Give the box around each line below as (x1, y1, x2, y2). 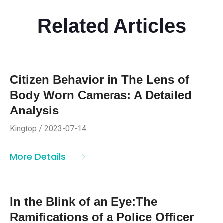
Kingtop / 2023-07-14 (10, 123, 86, 133)
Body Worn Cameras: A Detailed (10, 88, 192, 102)
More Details (10, 150, 68, 163)
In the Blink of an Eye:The (10, 194, 157, 208)
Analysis (10, 103, 59, 117)
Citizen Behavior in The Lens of (10, 72, 189, 86)
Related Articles (37, 14, 186, 37)
